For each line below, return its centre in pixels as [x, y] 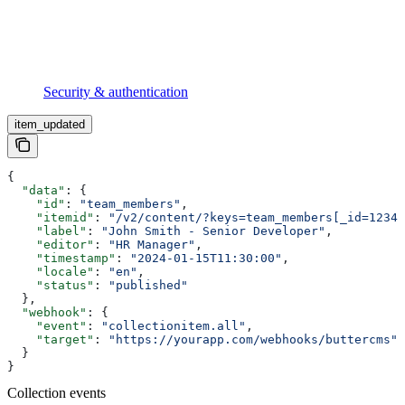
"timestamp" [61, 258]
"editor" [51, 245]
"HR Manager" [152, 245]
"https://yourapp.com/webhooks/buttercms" [253, 339]
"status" [51, 285]
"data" [36, 190]
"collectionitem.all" [174, 326]
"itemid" [51, 217]
